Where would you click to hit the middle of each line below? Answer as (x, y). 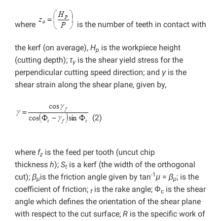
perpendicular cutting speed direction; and (88, 73)
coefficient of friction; (53, 189)
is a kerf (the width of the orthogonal (131, 165)
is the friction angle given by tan (95, 177)
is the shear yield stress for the (129, 60)
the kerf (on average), (53, 48)
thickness (32, 165)
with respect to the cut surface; (69, 214)
